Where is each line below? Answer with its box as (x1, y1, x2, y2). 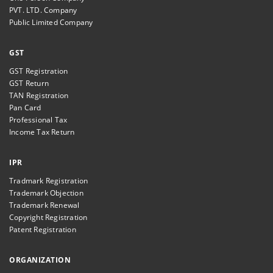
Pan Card (9, 102, 41, 113)
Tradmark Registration (9, 175, 88, 186)
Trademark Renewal (9, 200, 80, 211)
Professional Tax (9, 115, 68, 126)
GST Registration (9, 66, 68, 77)
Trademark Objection (9, 188, 83, 199)
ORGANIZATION (9, 255, 71, 266)
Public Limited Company (9, 17, 93, 28)
